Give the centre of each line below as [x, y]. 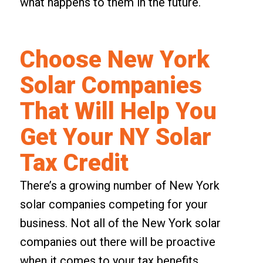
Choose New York [114, 59]
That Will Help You [118, 111]
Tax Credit [74, 163]
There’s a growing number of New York [119, 185]
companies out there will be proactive [117, 242]
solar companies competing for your [114, 204]
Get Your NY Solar [115, 137]
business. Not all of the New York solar [120, 223]
